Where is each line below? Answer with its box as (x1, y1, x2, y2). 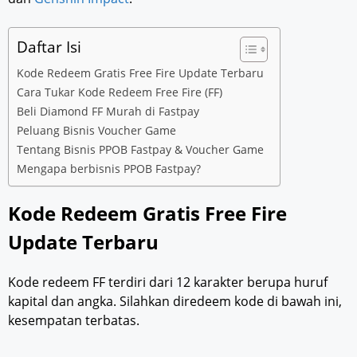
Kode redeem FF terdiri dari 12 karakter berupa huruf (8, 273, 328, 291)
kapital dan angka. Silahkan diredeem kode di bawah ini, (8, 292, 342, 310)
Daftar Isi (17, 35, 81, 57)
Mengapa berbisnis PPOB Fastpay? (17, 160, 201, 176)
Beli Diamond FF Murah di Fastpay (17, 103, 199, 119)
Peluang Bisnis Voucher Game (17, 122, 176, 138)
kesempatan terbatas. (8, 311, 139, 329)
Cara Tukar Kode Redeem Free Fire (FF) (17, 84, 222, 100)
